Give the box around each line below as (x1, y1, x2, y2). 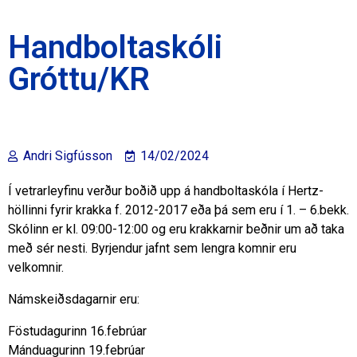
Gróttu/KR (8, 61, 150, 98)
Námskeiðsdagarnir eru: (8, 292, 139, 307)
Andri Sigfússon (23, 148, 112, 163)
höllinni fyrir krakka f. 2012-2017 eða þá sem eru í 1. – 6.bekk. (8, 202, 349, 218)
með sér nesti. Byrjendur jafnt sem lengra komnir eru (8, 241, 296, 256)
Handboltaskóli (8, 29, 222, 66)
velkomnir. (8, 260, 64, 275)
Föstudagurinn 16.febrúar (8, 324, 147, 339)
